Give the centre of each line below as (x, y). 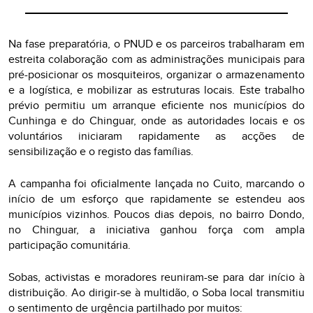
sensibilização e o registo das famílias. (101, 151)
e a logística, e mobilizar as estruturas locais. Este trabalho (156, 90)
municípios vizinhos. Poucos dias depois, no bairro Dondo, (156, 214)
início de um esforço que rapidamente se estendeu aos (156, 199)
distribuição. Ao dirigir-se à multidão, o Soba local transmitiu (156, 292)
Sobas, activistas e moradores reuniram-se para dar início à (156, 277)
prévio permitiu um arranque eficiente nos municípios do (156, 105)
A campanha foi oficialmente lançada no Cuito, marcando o (156, 183)
